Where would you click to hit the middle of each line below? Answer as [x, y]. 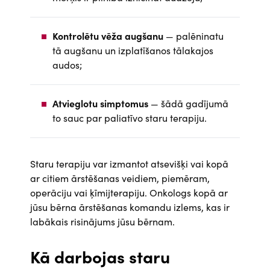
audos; [67, 64]
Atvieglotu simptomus [100, 103]
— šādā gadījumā [188, 103]
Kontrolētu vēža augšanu [108, 36]
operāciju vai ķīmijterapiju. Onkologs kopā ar [129, 192]
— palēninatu [193, 36]
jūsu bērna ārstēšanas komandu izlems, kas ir [130, 207]
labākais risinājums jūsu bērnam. [102, 221]
